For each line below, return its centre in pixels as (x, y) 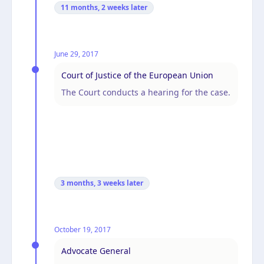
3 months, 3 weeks (93, 183)
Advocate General (96, 250)
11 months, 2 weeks (95, 7)
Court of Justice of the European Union (137, 75)
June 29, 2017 (76, 54)
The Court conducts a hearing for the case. (146, 92)
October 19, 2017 (82, 229)
